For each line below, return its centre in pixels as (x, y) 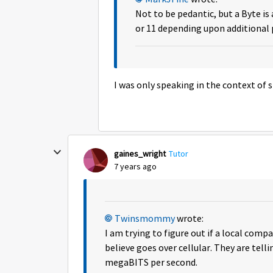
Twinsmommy (145, 219)
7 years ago (135, 166)
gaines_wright (140, 154)
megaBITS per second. (151, 263)
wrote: (189, 219)
